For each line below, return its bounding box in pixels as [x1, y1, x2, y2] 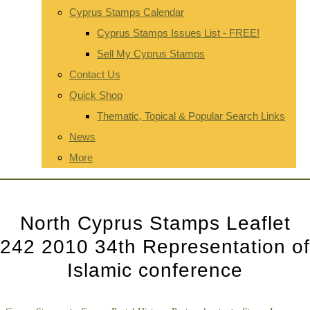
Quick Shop [69, 89, 122, 101]
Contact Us [69, 68, 120, 80]
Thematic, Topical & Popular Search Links [97, 109, 285, 122]
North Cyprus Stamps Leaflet [19, 211, 291, 234]
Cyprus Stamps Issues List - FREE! [97, 26, 259, 39]
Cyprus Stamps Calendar [69, 6, 184, 18]
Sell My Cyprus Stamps [97, 47, 205, 60]
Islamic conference [67, 258, 243, 281]
